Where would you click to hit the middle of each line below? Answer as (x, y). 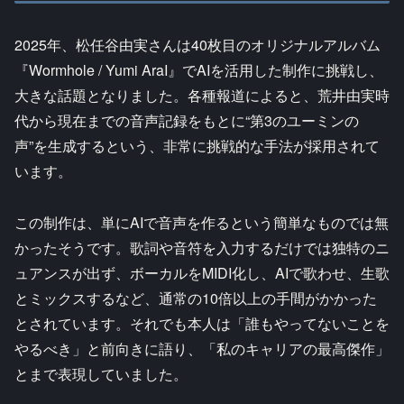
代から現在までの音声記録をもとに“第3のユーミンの (187, 121)
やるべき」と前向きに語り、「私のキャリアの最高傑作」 (202, 349)
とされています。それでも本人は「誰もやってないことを (202, 324)
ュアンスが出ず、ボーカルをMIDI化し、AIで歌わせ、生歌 (202, 273)
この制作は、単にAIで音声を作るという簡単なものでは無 (202, 223)
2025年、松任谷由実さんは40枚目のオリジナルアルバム (197, 45)
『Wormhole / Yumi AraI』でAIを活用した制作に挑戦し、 (199, 70)
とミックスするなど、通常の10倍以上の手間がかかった (196, 298)
